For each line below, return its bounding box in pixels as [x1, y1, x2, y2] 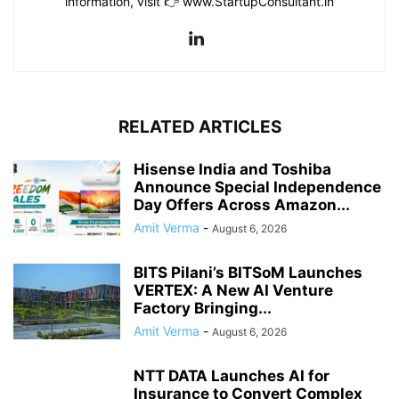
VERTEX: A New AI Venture [134, 281, 333, 300]
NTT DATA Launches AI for [134, 367, 330, 386]
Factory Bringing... [134, 299, 272, 318]
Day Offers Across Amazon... [134, 196, 350, 215]
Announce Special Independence [134, 178, 381, 197]
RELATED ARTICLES [118, 117, 281, 138]
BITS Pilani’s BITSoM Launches [134, 264, 362, 282]
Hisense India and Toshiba [134, 160, 331, 179]
